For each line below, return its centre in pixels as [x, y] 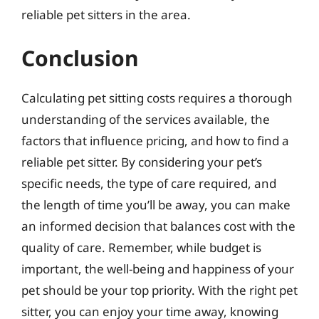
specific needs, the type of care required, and [149, 183]
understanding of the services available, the [146, 119]
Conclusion [80, 58]
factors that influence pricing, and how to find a [155, 141]
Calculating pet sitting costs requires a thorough [157, 98]
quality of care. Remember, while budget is [141, 247]
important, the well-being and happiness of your [158, 269]
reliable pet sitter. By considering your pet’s [142, 162]
